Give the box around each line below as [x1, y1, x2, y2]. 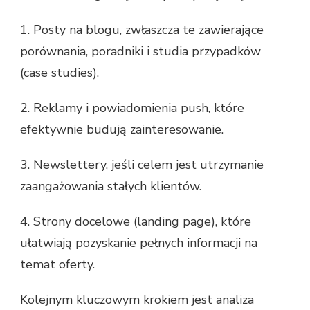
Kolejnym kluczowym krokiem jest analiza [20, 291, 254, 309]
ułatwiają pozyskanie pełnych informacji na [20, 235, 257, 252]
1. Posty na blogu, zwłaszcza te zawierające [20, 21, 264, 39]
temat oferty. [20, 256, 95, 273]
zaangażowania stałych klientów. [20, 178, 201, 195]
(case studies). [20, 64, 99, 82]
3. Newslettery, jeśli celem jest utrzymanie [20, 156, 264, 174]
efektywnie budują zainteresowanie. [20, 121, 224, 138]
